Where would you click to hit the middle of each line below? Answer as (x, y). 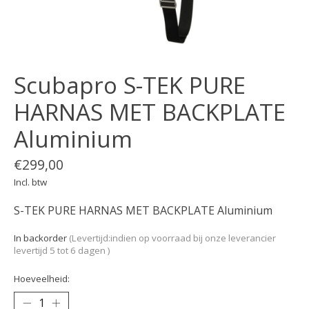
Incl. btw (30, 182)
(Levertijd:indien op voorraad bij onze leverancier (172, 238)
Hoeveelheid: (42, 279)
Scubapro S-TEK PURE (130, 85)
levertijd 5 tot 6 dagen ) (62, 250)
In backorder (41, 238)
